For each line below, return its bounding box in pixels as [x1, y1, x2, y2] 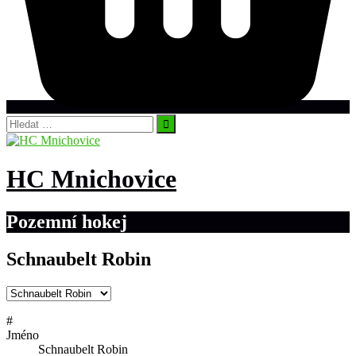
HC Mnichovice [6, 164, 176, 194]
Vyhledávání [6, 114, 68, 127]
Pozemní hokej [6, 211, 127, 232]
